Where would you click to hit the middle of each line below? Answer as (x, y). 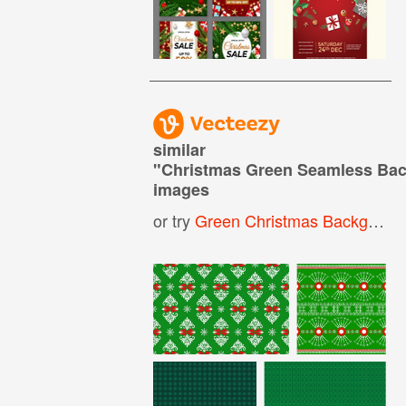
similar (180, 149)
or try (174, 220)
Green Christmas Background (282, 220)
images (182, 189)
